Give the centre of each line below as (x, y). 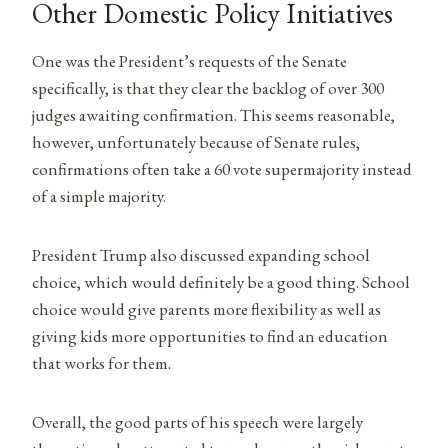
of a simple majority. (99, 195)
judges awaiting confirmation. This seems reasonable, (213, 114)
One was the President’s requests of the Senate (189, 60)
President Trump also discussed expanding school (201, 254)
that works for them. (101, 362)
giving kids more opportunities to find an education (210, 335)
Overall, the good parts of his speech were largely (197, 421)
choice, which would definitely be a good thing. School (221, 281)
